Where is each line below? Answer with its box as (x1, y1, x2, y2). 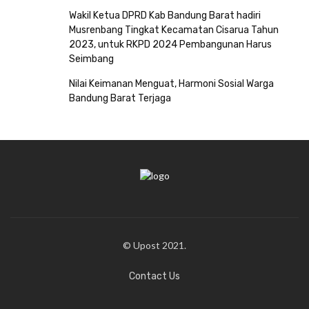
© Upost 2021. (123, 239, 186, 251)
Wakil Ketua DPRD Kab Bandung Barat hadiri (69, 10, 261, 22)
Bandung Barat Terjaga (69, 92, 171, 105)
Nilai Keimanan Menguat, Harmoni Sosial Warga (69, 78, 274, 90)
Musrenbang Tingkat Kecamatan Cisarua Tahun (69, 24, 279, 37)
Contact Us (129, 270, 180, 282)
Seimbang (69, 53, 114, 66)
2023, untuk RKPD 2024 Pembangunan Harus (69, 39, 272, 51)
